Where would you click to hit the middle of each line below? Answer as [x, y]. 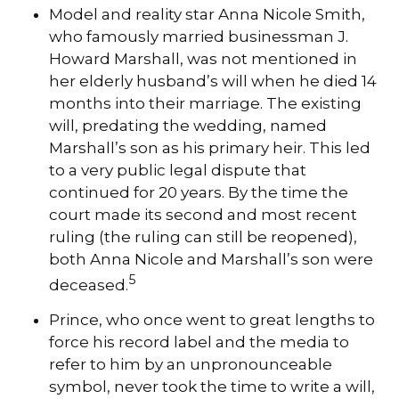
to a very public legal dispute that [178, 170]
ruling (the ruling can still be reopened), [203, 236]
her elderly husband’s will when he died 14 [213, 81]
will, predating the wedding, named [188, 125]
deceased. [89, 285]
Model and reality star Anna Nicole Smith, [207, 14]
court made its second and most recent [203, 214]
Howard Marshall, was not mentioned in [203, 58]
